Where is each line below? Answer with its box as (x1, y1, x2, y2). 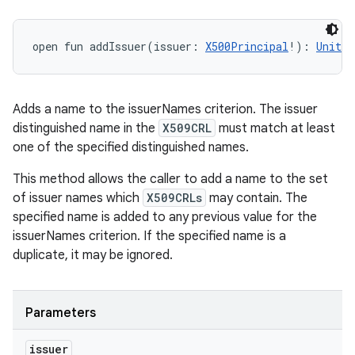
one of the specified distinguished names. (13, 139, 249, 155)
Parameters (25, 305, 96, 321)
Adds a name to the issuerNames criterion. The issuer (13, 101, 318, 117)
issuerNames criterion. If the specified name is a (13, 228, 286, 244)
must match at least (216, 120, 335, 136)
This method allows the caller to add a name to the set (13, 171, 328, 187)
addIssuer (90, 39, 147, 54)
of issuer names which (13, 190, 143, 206)
